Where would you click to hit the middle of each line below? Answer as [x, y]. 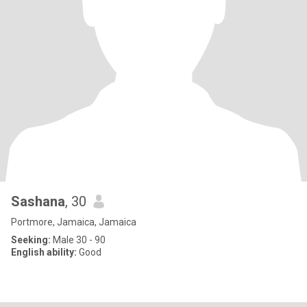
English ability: [44, 252]
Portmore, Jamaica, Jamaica [74, 222]
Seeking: [31, 240]
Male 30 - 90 [78, 240]
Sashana [38, 201]
